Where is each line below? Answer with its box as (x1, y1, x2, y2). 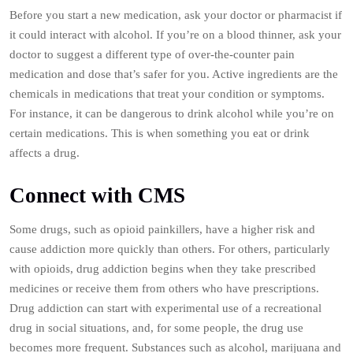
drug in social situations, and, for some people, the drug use (9, 321, 303, 334)
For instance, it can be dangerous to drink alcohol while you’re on (9, 107, 334, 120)
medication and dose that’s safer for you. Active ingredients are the (9, 68, 338, 80)
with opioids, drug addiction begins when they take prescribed (9, 262, 316, 275)
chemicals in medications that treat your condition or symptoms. (9, 87, 325, 100)
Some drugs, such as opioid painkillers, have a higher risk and (9, 223, 315, 236)
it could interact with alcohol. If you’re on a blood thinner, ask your (9, 28, 341, 41)
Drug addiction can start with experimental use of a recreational (9, 302, 321, 314)
